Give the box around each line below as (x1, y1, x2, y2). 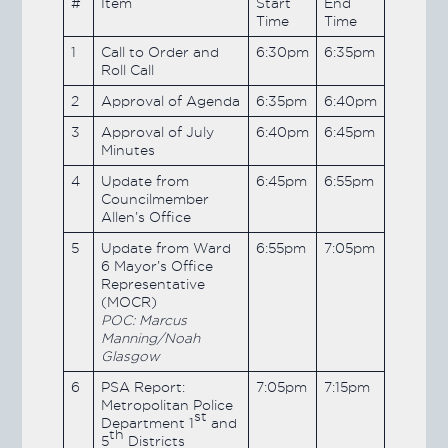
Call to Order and (100, 44, 219, 59)
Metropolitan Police (100, 397, 233, 412)
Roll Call (100, 62, 154, 77)
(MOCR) (100, 294, 157, 309)
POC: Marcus (100, 312, 187, 327)
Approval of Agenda (100, 93, 240, 108)
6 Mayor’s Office (100, 258, 213, 273)
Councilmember (100, 191, 209, 206)
